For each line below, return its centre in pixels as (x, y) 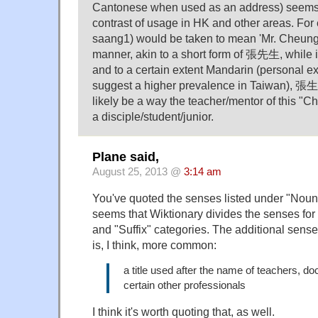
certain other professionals (185, 285)
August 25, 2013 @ (138, 171)
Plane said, (126, 157)
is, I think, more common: (154, 245)
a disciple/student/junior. (153, 117)
